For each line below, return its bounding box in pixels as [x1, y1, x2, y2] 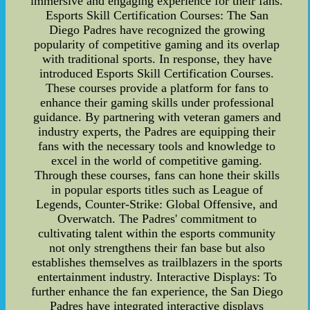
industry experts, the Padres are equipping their [38, 125, 276, 139]
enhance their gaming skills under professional [39, 95, 274, 110]
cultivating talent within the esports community [38, 226, 276, 241]
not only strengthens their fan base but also [48, 241, 265, 255]
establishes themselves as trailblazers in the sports [31, 255, 282, 270]
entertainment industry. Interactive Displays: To [37, 270, 277, 284]
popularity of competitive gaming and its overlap [34, 37, 280, 52]
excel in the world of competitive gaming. [51, 154, 263, 168]
